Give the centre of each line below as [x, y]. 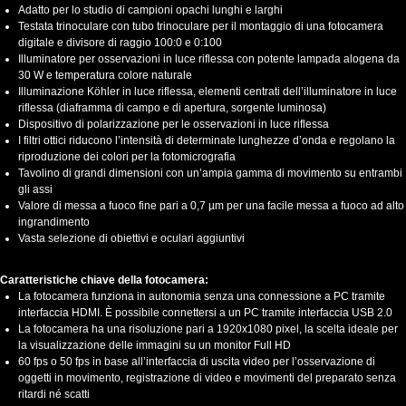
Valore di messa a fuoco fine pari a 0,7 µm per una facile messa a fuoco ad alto [211, 206]
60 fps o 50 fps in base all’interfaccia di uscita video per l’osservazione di [197, 362]
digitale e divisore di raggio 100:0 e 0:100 [120, 43]
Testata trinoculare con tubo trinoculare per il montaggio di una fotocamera [201, 27]
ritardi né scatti [54, 395]
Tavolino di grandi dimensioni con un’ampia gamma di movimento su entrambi [210, 174]
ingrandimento [54, 222]
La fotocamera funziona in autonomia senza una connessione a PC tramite [202, 297]
